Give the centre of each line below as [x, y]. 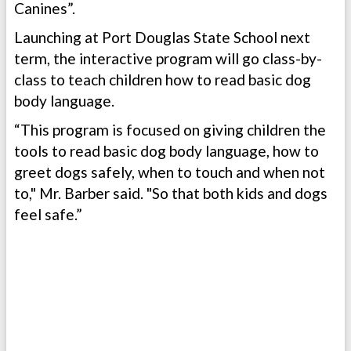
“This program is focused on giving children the [170, 130]
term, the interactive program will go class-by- [168, 59]
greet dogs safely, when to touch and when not [170, 172]
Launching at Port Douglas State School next [162, 38]
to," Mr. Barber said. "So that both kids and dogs [171, 194]
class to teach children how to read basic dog [163, 80]
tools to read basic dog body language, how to [166, 151]
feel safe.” [50, 215]
